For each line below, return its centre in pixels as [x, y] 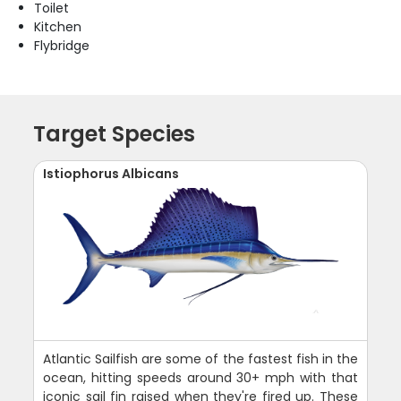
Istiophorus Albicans [111, 173]
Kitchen [58, 26]
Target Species [115, 133]
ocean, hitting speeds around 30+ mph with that [200, 377]
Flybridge [62, 45]
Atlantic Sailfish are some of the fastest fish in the [200, 358]
